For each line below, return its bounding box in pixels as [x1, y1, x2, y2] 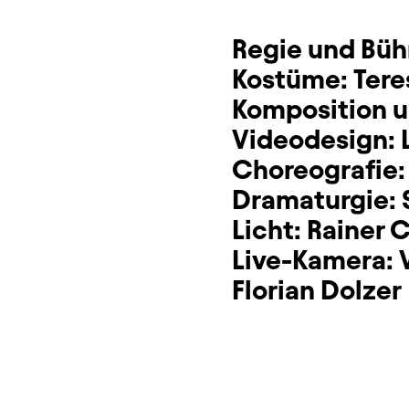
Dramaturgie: [232, 184, 402, 215]
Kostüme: [232, 64, 353, 94]
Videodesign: [232, 124, 401, 154]
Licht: [232, 215, 307, 245]
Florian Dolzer [232, 275, 402, 305]
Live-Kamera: [232, 245, 399, 275]
